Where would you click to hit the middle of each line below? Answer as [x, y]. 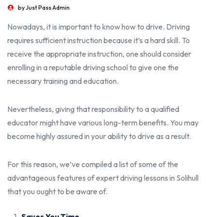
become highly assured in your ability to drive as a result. [99, 136]
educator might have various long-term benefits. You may [103, 122]
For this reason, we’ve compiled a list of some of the [93, 164]
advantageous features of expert [64, 178]
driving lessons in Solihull [159, 178]
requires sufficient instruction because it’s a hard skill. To [99, 40]
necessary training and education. [63, 81]
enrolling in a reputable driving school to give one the [93, 67]
